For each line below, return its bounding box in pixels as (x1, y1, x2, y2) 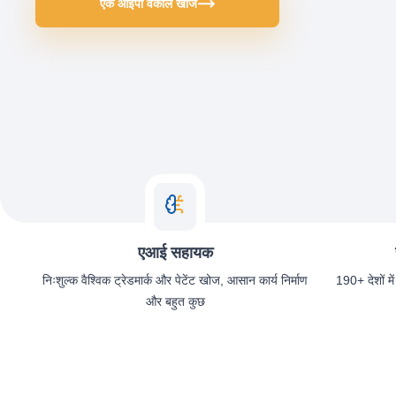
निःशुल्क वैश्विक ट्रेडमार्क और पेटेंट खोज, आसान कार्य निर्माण (42, 273, 308, 287)
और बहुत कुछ (145, 294, 205, 308)
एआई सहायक (137, 244, 213, 262)
